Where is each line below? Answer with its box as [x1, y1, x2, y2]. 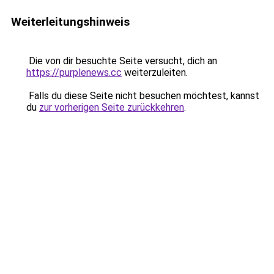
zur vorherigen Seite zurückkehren [39, 102, 184, 113]
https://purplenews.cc [26, 67, 122, 78]
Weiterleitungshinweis [11, 15, 130, 29]
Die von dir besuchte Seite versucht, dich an [26, 55, 217, 67]
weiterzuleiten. [122, 67, 188, 78]
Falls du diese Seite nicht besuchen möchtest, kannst [26, 90, 259, 102]
